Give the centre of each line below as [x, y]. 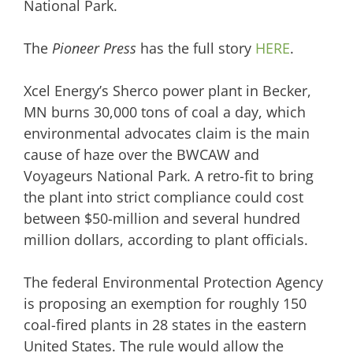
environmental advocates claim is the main [167, 134]
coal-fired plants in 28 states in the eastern [165, 325]
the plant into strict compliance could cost [163, 197]
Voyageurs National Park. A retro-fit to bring [169, 176]
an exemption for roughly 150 [206, 304]
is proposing [65, 304]
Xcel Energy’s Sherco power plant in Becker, [167, 91]
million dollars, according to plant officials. [166, 240]
